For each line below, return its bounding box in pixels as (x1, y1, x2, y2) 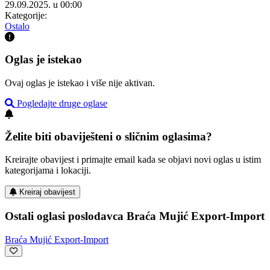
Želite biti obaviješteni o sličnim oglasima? (5, 130, 212, 143)
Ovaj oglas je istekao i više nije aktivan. (5, 77, 155, 88)
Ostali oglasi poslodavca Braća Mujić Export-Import (5, 209, 265, 222)
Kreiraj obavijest (19, 187, 75, 197)
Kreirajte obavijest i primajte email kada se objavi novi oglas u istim (5, 154, 261, 165)
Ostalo (5, 21, 30, 32)
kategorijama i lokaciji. (5, 165, 91, 176)
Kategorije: (5, 10, 47, 21)
